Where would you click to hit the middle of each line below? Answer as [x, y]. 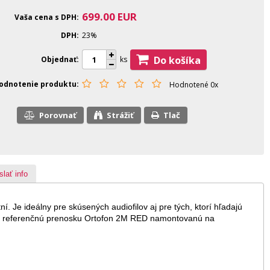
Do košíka [181, 60]
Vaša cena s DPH [46, 17]
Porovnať [60, 115]
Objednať [59, 59]
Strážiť [123, 115]
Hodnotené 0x [194, 84]
